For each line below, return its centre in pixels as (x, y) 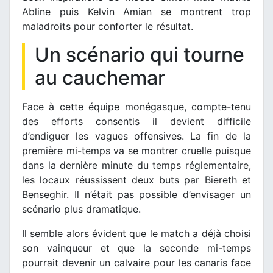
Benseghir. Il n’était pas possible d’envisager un (136, 194)
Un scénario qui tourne (140, 54)
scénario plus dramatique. (81, 209)
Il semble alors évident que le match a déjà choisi (136, 233)
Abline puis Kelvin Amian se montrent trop (136, 11)
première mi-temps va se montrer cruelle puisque (136, 150)
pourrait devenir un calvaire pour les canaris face (136, 262)
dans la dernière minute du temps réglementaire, (136, 165)
